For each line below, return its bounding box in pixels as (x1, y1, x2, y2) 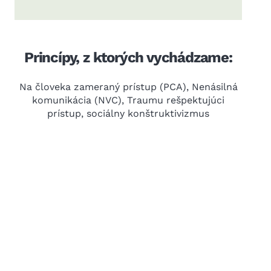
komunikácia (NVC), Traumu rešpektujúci (32, 94, 224, 106)
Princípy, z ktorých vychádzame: (24, 49, 232, 66)
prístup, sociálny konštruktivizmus (47, 108, 209, 119)
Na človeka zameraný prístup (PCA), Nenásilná (19, 81, 238, 93)
